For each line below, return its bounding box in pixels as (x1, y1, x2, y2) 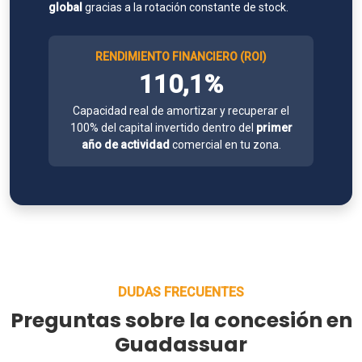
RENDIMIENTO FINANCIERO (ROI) (95, 50, 267, 63)
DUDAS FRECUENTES (118, 284, 244, 300)
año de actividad (81, 138, 170, 151)
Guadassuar (115, 330, 247, 359)
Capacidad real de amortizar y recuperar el (73, 104, 289, 117)
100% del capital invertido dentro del (69, 121, 256, 134)
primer (255, 121, 293, 134)
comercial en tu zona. (169, 138, 281, 151)
